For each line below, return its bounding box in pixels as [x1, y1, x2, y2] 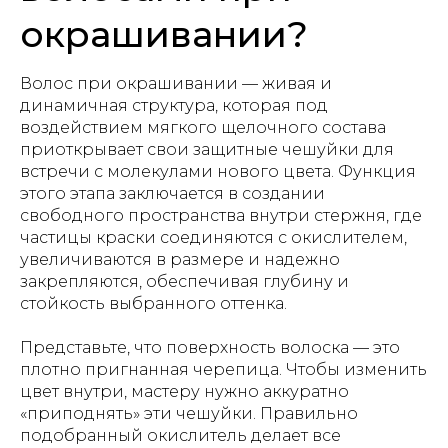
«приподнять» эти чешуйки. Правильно [20, 404, 358, 423]
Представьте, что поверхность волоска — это [20, 338, 400, 357]
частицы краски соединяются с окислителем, [20, 228, 407, 247]
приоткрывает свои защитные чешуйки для [20, 140, 394, 159]
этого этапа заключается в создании [20, 184, 325, 203]
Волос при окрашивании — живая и [20, 74, 332, 93]
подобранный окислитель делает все [20, 426, 341, 445]
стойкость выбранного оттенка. [20, 294, 287, 313]
